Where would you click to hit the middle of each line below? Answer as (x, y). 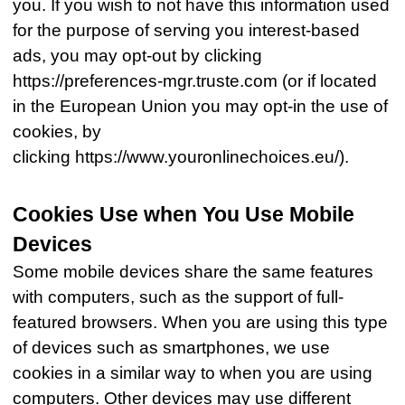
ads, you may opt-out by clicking (138, 56)
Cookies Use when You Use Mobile (184, 215)
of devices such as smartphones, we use (172, 348)
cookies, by (57, 132)
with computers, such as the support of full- (179, 297)
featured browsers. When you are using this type (201, 323)
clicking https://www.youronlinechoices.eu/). (181, 157)
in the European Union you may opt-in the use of (201, 107)
